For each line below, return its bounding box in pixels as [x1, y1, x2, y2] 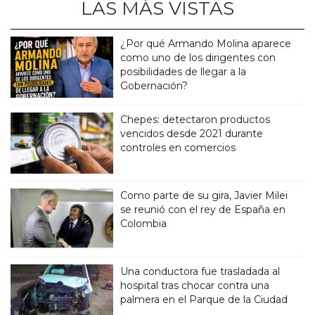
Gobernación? [120, 79, 188, 92]
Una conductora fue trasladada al [120, 264, 281, 278]
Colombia [120, 217, 167, 230]
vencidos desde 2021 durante [120, 127, 264, 140]
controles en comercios [120, 141, 236, 154]
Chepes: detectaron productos [120, 112, 271, 126]
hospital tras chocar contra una [120, 278, 270, 292]
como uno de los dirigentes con [120, 51, 276, 64]
